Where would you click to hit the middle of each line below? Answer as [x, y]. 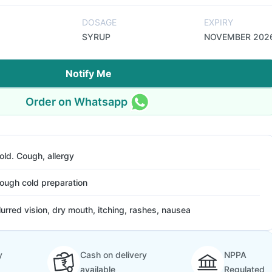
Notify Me [89, 73]
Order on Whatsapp [76, 101]
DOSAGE [99, 22]
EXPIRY [219, 22]
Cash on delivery [113, 255]
